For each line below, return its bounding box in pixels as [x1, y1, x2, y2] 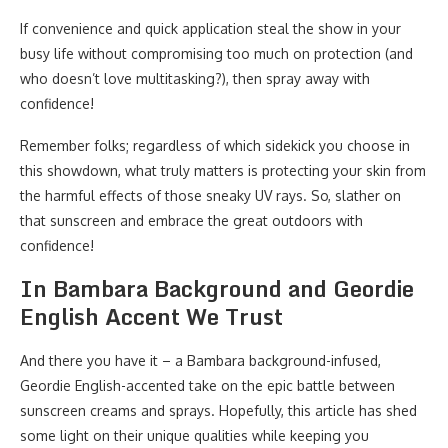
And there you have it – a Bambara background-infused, [20, 352, 381, 369]
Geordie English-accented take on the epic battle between [20, 377, 395, 394]
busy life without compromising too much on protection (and [20, 45, 413, 62]
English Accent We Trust [20, 299, 283, 334]
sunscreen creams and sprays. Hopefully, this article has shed [20, 402, 417, 419]
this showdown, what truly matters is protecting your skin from [20, 162, 426, 179]
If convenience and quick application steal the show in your [20, 20, 401, 37]
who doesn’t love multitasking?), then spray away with [20, 70, 370, 87]
